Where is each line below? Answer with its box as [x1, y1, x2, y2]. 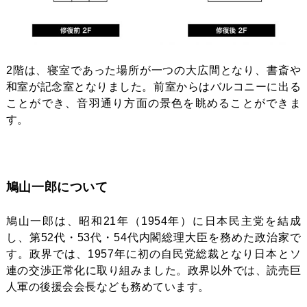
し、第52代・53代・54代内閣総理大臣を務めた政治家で [5, 231, 302, 243]
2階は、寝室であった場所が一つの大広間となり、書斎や [5, 64, 302, 76]
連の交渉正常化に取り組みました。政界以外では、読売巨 [5, 264, 302, 276]
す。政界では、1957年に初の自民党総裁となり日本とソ [5, 247, 302, 260]
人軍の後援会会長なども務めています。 [5, 280, 210, 293]
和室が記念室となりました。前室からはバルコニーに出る [5, 80, 302, 93]
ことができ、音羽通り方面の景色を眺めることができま [5, 97, 302, 109]
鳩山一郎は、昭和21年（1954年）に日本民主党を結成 [5, 214, 302, 227]
